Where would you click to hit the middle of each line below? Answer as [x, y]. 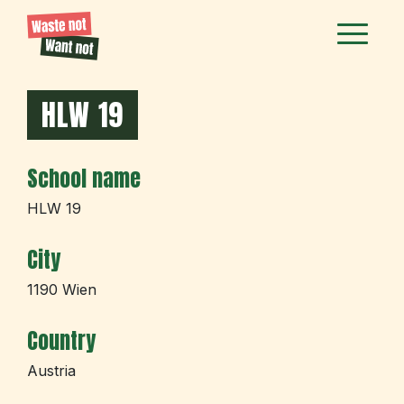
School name [84, 179]
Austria [51, 371]
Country [61, 341]
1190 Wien [62, 289]
